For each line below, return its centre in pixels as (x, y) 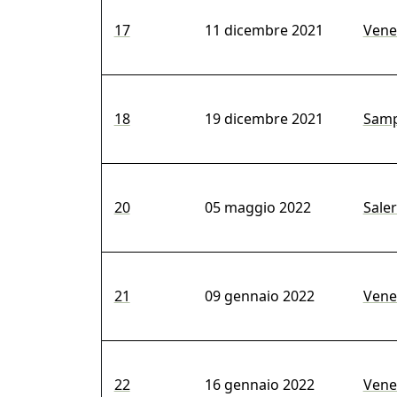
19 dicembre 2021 (264, 119)
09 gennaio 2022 (259, 296)
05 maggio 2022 (257, 208)
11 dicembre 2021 (264, 31)
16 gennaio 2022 (259, 385)
